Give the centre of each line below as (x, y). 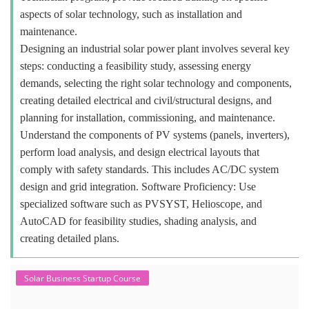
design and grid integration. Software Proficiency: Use (138, 187)
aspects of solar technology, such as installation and (131, 14)
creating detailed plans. (70, 238)
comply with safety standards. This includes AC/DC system (149, 169)
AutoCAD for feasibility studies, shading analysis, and (138, 221)
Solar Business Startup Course (82, 278)
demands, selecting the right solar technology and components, (156, 83)
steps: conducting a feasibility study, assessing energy (136, 66)
